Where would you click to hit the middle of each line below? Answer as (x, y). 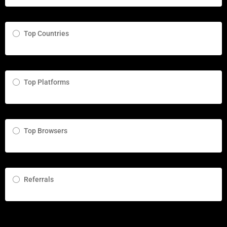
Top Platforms (47, 82)
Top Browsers (46, 131)
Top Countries (46, 33)
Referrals (39, 179)
